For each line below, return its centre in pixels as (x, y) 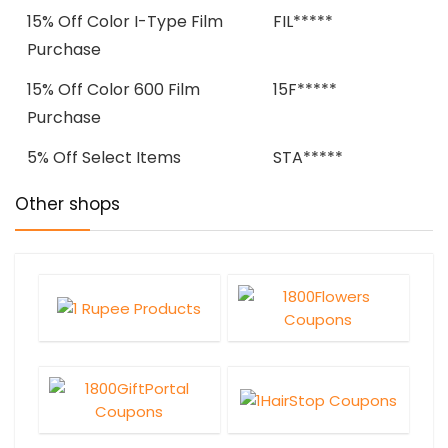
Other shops (67, 204)
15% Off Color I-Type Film (125, 21)
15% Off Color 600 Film (113, 89)
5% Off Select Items (104, 157)
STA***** (308, 157)
